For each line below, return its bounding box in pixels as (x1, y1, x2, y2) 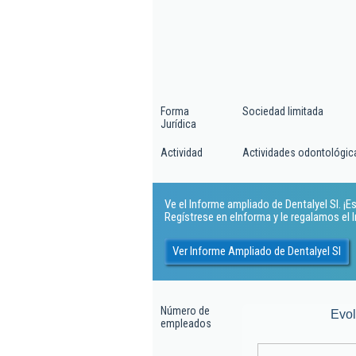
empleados (161, 317, 211, 330)
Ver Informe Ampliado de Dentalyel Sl (172, 243, 341, 258)
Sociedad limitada (242, 105, 323, 118)
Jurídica (161, 118, 196, 130)
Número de (161, 304, 210, 317)
